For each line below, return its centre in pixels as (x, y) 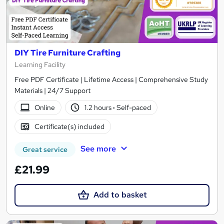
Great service (45, 150)
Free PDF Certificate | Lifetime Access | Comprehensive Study (111, 80)
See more (98, 149)
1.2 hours (99, 108)
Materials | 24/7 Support (52, 91)
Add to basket (120, 195)
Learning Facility (40, 65)
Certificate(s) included (69, 127)
